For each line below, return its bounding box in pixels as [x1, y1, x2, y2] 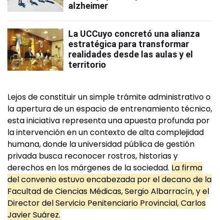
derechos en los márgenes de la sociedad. [7, 162, 171, 174]
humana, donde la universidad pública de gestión [7, 138, 194, 150]
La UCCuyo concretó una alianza [68, 28, 200, 39]
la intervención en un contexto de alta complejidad [7, 127, 204, 138]
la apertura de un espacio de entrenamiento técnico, [7, 103, 212, 115]
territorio [68, 59, 106, 70]
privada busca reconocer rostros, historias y [7, 150, 178, 162]
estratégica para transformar [68, 39, 189, 50]
